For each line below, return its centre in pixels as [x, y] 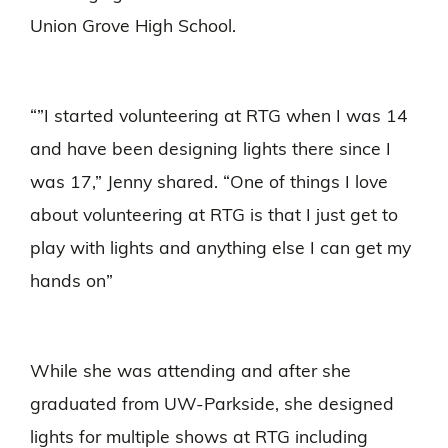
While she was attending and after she [190, 373]
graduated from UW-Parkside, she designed [212, 406]
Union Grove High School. [133, 28]
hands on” [71, 283]
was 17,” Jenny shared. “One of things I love [209, 184]
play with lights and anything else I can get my [220, 250]
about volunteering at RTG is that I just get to [214, 217]
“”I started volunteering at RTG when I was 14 [219, 118]
